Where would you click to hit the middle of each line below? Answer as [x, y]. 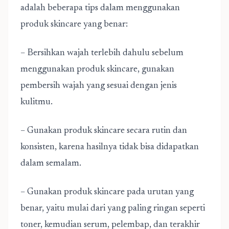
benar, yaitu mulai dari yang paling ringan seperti [113, 209]
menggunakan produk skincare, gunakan [97, 70]
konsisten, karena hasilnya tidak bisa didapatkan [110, 147]
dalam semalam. [51, 164]
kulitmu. [37, 102]
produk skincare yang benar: [74, 25]
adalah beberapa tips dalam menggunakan [100, 8]
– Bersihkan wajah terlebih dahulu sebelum [102, 53]
